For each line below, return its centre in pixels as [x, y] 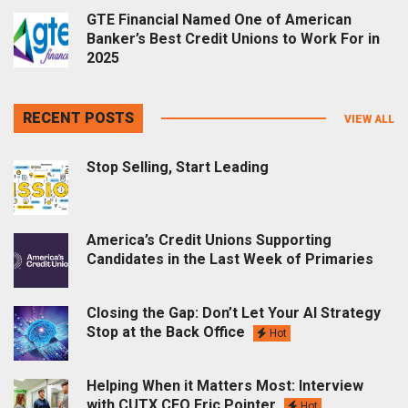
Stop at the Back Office [168, 331]
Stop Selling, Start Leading [178, 167]
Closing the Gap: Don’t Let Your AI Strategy [234, 312]
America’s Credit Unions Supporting [209, 240]
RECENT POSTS [78, 117]
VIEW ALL [369, 119]
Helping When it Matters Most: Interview [225, 385]
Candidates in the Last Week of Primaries [230, 259]
